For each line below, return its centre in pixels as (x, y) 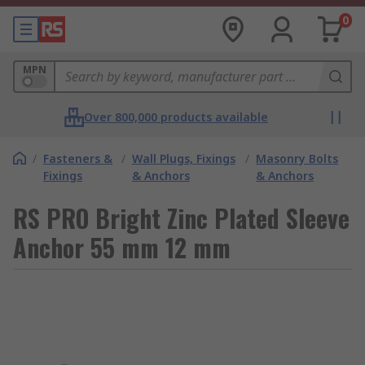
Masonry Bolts (297, 158)
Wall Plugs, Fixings (183, 158)
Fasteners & (78, 158)
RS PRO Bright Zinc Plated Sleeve (181, 218)
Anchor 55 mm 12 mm (122, 247)
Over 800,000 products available (176, 117)
